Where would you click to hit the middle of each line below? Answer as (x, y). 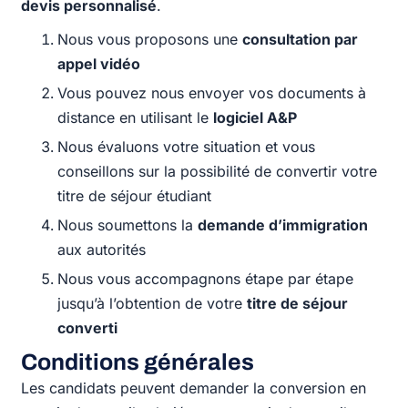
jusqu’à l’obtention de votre (153, 303)
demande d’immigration (283, 224)
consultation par (301, 39)
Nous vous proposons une (150, 39)
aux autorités (102, 249)
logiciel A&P (255, 117)
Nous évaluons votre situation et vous (187, 146)
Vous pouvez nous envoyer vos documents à (212, 92)
